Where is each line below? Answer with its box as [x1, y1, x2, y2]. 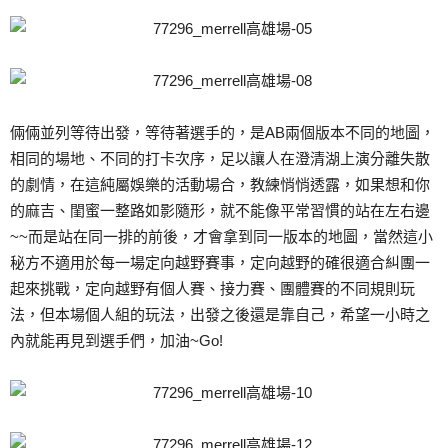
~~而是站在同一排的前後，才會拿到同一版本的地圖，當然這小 [10, 228, 433, 245]
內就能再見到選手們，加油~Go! [10, 332, 223, 349]
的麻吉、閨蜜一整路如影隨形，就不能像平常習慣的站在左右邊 [10, 202, 430, 219]
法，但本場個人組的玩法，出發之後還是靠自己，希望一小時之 [10, 306, 430, 323]
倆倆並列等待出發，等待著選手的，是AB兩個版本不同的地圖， [10, 124, 435, 141]
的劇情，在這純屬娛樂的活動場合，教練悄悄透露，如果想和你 [10, 176, 430, 193]
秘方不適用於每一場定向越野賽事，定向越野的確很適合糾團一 [10, 254, 430, 271]
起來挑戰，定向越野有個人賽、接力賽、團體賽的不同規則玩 [10, 280, 415, 297]
